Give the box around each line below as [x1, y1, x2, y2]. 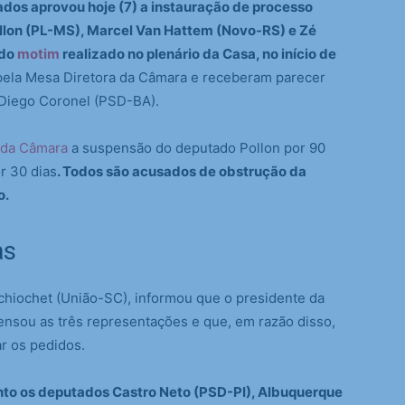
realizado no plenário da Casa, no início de [60, 45, 336, 62]
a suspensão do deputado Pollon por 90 [68, 139, 325, 156]
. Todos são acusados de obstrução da [57, 163, 306, 180]
